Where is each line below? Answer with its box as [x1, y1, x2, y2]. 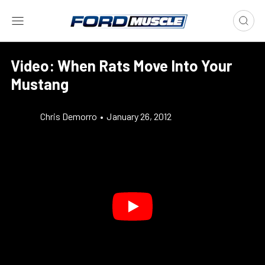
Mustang [11, 75, 69, 93]
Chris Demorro [40, 111, 97, 122]
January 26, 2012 [106, 111, 172, 122]
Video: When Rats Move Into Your [11, 56, 232, 75]
